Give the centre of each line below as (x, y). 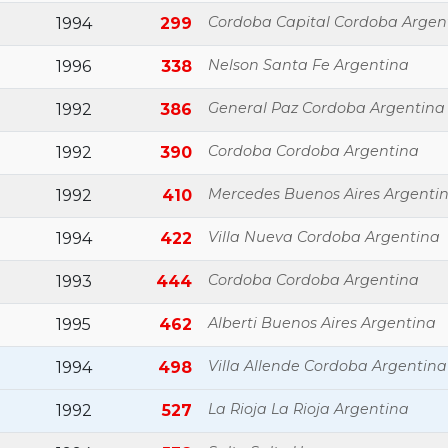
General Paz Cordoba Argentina (326, 108)
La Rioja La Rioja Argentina (308, 409)
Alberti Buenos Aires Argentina (322, 323)
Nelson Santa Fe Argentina (308, 65)
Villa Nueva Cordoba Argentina (324, 237)
